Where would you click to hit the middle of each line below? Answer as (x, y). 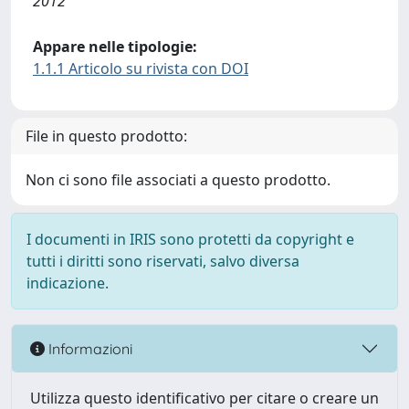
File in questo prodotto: (106, 136)
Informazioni (89, 348)
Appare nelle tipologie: (115, 47)
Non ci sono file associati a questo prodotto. (178, 180)
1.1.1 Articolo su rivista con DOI (141, 68)
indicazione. (68, 283)
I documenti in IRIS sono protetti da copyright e (190, 239)
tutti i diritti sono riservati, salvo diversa (163, 261)
